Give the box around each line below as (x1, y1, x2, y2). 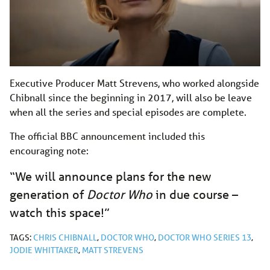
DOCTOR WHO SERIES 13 (158, 231, 251, 243)
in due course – (152, 186, 238, 202)
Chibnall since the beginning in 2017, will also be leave (10, 90, 252, 104)
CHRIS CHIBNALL (33, 231, 97, 243)
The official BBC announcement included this (10, 129, 205, 142)
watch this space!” (10, 204, 110, 220)
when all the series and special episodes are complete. (10, 105, 246, 118)
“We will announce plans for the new (10, 168, 212, 184)
